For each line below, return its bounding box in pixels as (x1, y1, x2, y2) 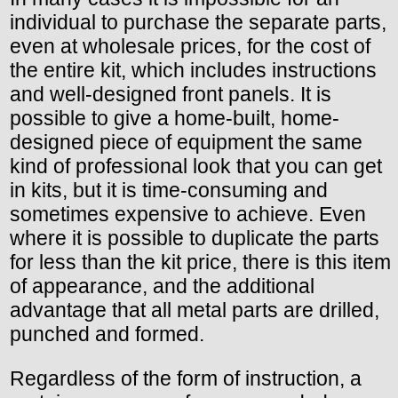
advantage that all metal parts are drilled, (10, 298, 379, 322)
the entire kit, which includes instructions (10, 58, 377, 82)
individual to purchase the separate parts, (10, 10, 386, 34)
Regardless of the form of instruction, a (10, 366, 362, 390)
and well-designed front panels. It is (10, 82, 331, 106)
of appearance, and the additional (10, 274, 314, 298)
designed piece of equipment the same (10, 130, 362, 154)
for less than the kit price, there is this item (10, 250, 391, 274)
